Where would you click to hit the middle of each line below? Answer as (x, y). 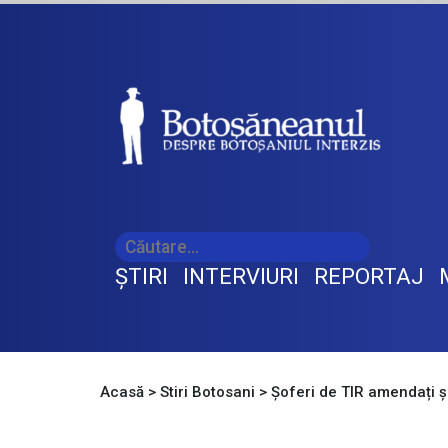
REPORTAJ (369, 277)
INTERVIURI (241, 277)
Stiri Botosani (207, 392)
